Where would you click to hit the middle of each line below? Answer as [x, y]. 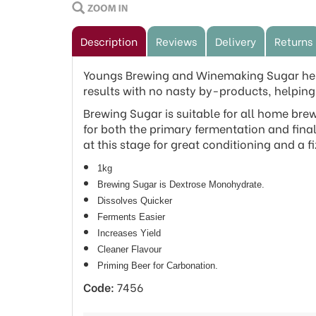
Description [109, 41]
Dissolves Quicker [135, 201]
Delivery [236, 41]
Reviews [176, 41]
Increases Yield [129, 233]
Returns [293, 41]
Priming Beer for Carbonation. [158, 266]
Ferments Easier [131, 217]
